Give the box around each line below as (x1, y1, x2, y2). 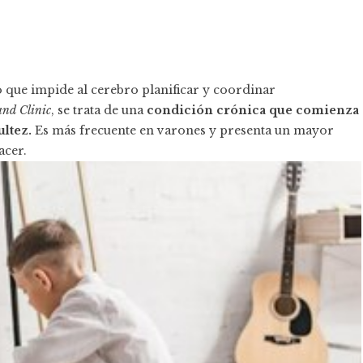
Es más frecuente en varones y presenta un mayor (32, 123, 334, 138)
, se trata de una (51, 103, 147, 117)
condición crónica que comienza (147, 103, 359, 117)
